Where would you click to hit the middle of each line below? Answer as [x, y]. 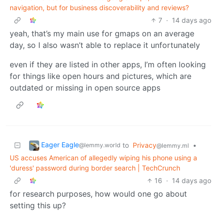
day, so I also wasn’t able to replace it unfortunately [105, 45]
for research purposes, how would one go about [98, 194]
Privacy [145, 145]
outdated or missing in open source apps [85, 87]
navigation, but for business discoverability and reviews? [99, 7]
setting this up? [38, 205]
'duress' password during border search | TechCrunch [95, 168]
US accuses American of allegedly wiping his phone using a [103, 157]
